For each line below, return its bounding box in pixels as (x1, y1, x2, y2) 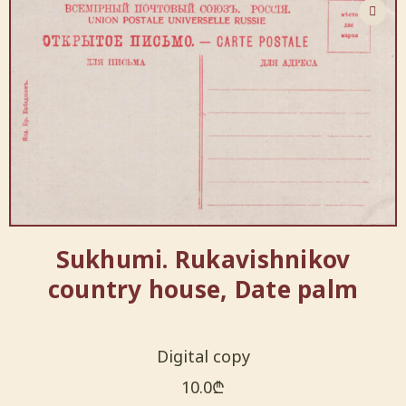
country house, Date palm (47, 273, 359, 306)
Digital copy (156, 345, 250, 368)
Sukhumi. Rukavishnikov (55, 243, 351, 276)
